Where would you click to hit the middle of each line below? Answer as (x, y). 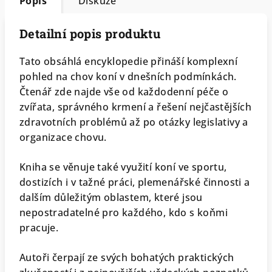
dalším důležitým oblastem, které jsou (111, 197)
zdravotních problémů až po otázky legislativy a (134, 122)
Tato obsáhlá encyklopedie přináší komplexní (129, 61)
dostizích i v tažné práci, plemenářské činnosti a (135, 182)
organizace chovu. (63, 137)
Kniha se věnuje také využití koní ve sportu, (123, 167)
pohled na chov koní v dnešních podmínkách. (128, 76)
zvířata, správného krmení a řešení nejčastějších (136, 107)
